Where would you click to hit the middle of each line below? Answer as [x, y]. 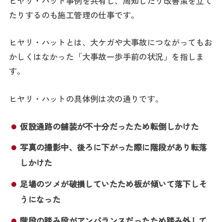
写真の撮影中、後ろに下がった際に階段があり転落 [113, 147]
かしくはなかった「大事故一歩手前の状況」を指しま [106, 57]
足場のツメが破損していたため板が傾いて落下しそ [113, 184]
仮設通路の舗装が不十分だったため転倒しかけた [110, 126]
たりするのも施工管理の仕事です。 [74, 15]
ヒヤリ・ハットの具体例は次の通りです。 [86, 98]
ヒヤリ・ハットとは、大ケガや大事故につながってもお [111, 42]
